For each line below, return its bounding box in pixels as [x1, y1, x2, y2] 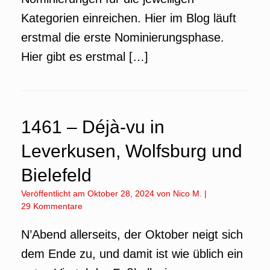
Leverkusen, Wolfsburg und [21, 141, 242, 161]
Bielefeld [21, 165, 92, 185]
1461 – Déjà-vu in [21, 117, 165, 137]
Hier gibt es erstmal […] [21, 50, 148, 63]
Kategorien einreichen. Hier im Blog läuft [21, 11, 236, 25]
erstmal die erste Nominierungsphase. [21, 31, 224, 44]
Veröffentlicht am [26, 189, 87, 198]
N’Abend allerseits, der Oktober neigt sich [21, 228, 243, 241]
